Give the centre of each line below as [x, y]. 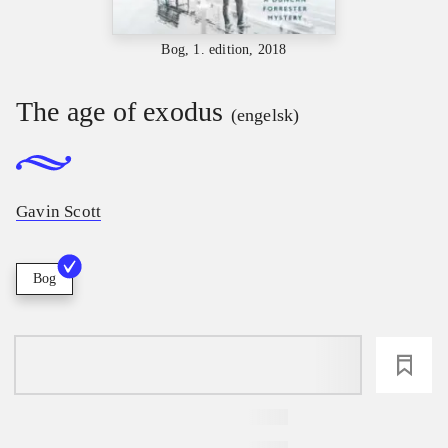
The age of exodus [120, 111]
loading [188, 364]
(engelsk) [265, 114]
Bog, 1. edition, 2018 [224, 49]
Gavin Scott [59, 211]
